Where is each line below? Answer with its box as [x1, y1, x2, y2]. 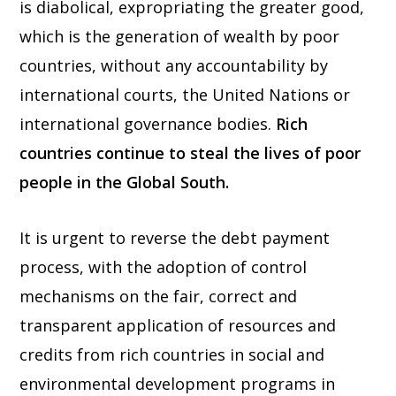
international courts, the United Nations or [19, 84, 351, 106]
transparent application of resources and [19, 315, 337, 337]
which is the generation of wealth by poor [19, 26, 340, 48]
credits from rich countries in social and [19, 344, 325, 366]
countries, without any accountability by [19, 55, 329, 77]
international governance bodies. [19, 113, 277, 135]
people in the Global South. [19, 171, 230, 194]
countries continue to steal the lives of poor [19, 142, 362, 164]
